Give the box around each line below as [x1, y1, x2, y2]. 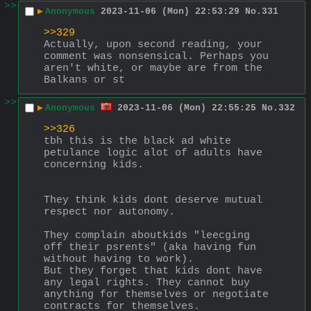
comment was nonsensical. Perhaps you [44, 50, 269, 62]
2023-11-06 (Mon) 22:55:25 [117, 103, 256, 114]
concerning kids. [44, 158, 144, 171]
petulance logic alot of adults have [44, 146, 262, 159]
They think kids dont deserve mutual [44, 194, 262, 206]
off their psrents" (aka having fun [44, 241, 256, 253]
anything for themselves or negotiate [44, 288, 269, 301]
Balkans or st [44, 74, 125, 86]
